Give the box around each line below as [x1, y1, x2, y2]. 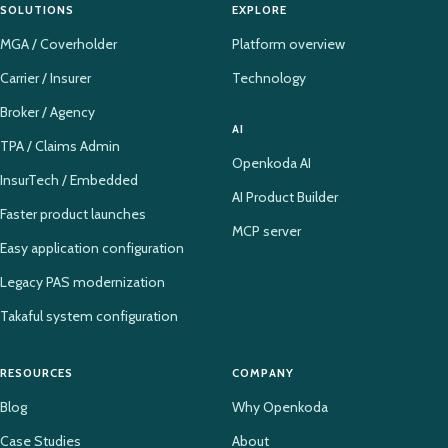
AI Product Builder [232, 187, 338, 206]
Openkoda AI [232, 153, 311, 172]
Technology [232, 68, 306, 87]
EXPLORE [232, 2, 288, 17]
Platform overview [232, 34, 345, 53]
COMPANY [232, 365, 295, 380]
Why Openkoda [232, 397, 328, 416]
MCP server [232, 221, 301, 240]
